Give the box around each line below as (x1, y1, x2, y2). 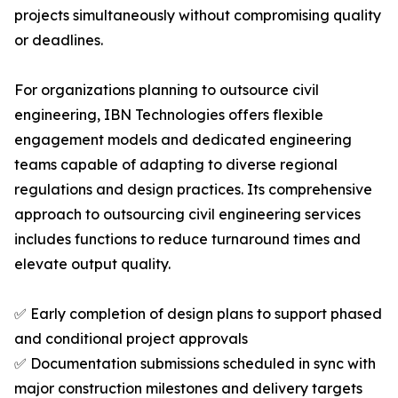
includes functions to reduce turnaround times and (14, 230, 361, 249)
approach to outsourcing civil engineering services (14, 205, 361, 224)
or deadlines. (14, 31, 103, 50)
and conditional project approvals (14, 330, 248, 348)
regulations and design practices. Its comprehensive (14, 180, 372, 199)
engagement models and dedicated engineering (14, 131, 352, 149)
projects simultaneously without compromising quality (14, 6, 381, 25)
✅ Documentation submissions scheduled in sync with (14, 354, 376, 373)
